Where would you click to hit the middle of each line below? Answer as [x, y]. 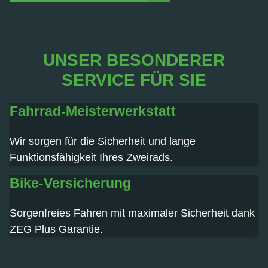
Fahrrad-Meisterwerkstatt [93, 111]
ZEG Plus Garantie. [56, 229]
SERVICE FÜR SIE [134, 80]
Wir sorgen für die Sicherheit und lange [103, 141]
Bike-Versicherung [70, 183]
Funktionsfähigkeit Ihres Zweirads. [91, 157]
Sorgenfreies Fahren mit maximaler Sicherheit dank [132, 213]
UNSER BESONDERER [134, 60]
